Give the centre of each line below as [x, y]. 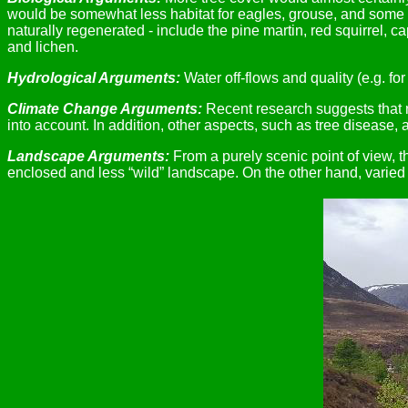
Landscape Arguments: [88, 156]
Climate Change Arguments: [105, 109]
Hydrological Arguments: [94, 78]
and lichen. [43, 47]
